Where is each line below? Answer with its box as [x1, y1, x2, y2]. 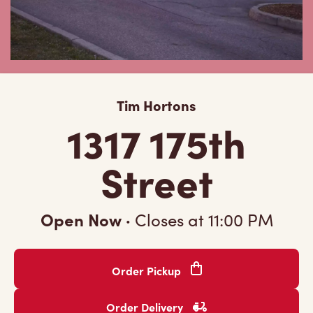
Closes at [130, 208, 208, 231]
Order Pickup [111, 263, 184, 278]
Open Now [40, 208, 126, 231]
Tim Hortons [117, 95, 196, 115]
